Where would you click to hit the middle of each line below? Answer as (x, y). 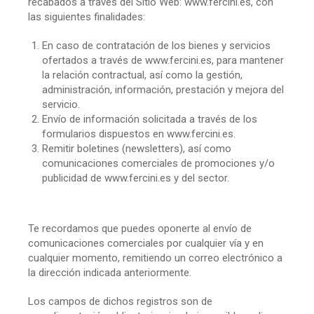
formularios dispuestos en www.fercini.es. (139, 134)
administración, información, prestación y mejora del (163, 89)
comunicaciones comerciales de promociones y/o (158, 163)
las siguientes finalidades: (87, 16)
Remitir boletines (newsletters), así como (137, 148)
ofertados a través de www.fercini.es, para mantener (163, 60)
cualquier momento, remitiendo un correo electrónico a (155, 258)
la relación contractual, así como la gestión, (142, 75)
